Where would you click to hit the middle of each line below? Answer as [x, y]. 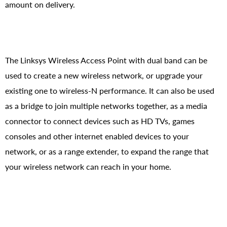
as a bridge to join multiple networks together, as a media [106, 105]
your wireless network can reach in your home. [88, 166]
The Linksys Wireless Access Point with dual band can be [106, 60]
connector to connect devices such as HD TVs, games [100, 121]
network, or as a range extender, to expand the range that [107, 151]
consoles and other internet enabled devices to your [97, 136]
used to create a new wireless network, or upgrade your [104, 75]
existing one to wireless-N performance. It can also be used [110, 90]
